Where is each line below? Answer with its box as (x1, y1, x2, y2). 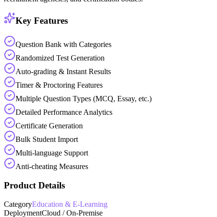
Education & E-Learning (32, 200, 108, 208)
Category (4, 200, 32, 208)
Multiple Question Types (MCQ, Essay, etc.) (15, 94, 152, 103)
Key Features (15, 15, 68, 26)
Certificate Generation (15, 122, 83, 130)
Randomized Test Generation (15, 54, 105, 62)
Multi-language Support (15, 149, 88, 157)
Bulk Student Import (15, 135, 78, 144)
